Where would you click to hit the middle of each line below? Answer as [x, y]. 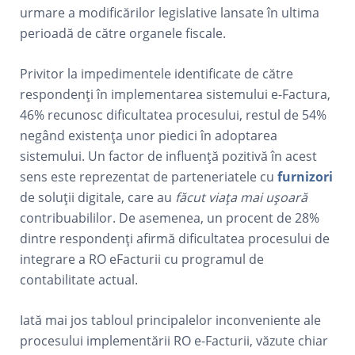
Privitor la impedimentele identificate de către [157, 74]
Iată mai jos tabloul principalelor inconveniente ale [171, 320]
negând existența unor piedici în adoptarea [149, 136]
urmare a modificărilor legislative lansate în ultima [170, 13]
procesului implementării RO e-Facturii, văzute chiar [174, 341]
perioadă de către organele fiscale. [123, 33]
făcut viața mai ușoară [242, 197]
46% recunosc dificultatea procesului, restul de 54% [174, 115]
